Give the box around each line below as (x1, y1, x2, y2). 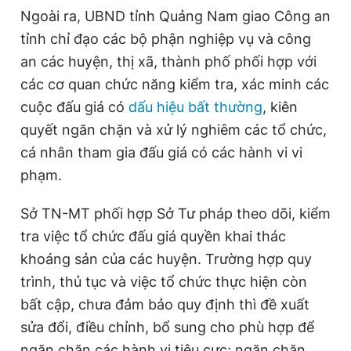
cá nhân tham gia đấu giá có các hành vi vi (20, 144, 302, 161)
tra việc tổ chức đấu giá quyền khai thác (20, 228, 286, 244)
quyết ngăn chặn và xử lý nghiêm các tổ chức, (20, 121, 327, 138)
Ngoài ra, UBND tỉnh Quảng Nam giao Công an (20, 8, 331, 24)
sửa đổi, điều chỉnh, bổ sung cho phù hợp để (20, 319, 314, 335)
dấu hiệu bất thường (128, 99, 262, 115)
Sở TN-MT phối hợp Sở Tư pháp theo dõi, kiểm (20, 205, 331, 222)
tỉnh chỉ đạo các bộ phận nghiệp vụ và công (20, 31, 311, 47)
